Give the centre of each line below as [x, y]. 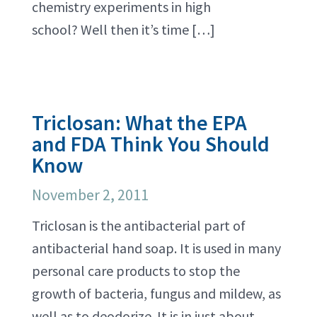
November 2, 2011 [90, 195]
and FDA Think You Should [151, 144]
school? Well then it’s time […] [123, 29]
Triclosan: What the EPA [139, 122]
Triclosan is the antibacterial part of [139, 225]
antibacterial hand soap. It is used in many [156, 248]
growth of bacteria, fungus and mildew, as [156, 293]
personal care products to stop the [136, 271]
